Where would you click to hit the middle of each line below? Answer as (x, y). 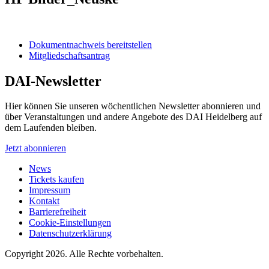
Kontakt (44, 201)
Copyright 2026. (36, 254)
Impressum (50, 190)
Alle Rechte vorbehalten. (116, 254)
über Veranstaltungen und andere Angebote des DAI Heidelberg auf (133, 117)
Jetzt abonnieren (35, 148)
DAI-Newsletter (53, 81)
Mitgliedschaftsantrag (69, 55)
